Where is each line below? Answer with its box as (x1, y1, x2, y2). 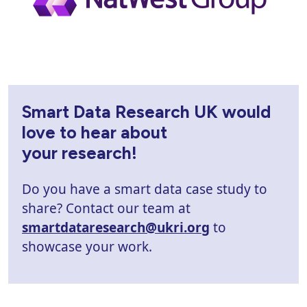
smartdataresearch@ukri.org (22, 218, 210, 236)
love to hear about (22, 121, 167, 143)
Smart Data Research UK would (22, 101, 271, 122)
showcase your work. (22, 237, 152, 256)
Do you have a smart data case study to (22, 180, 267, 198)
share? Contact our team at (22, 199, 191, 217)
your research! (22, 142, 137, 163)
